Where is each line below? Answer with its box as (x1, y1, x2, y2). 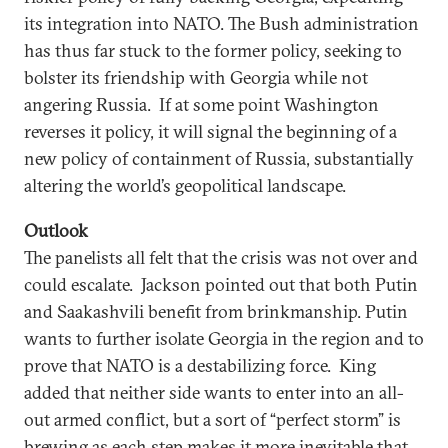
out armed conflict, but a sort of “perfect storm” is (24, 407, 401, 431)
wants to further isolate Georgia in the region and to (24, 326, 424, 350)
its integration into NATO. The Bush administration (24, 11, 419, 35)
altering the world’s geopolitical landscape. (24, 173, 346, 197)
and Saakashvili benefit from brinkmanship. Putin (24, 299, 408, 323)
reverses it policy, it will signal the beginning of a (24, 119, 397, 143)
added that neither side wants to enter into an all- (24, 380, 404, 404)
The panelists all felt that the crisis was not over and (24, 245, 418, 269)
